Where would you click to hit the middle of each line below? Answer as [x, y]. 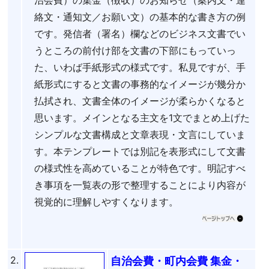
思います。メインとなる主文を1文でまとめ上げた [142, 117]
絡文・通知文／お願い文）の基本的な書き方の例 [140, 17]
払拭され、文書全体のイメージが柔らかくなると [140, 101]
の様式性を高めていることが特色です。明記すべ [140, 168]
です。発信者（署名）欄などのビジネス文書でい [140, 33]
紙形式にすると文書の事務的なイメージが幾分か [140, 84]
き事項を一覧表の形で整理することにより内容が [140, 185]
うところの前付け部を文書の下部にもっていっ [135, 50]
